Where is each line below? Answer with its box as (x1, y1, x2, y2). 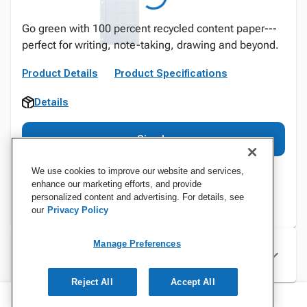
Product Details (22, 67, 98, 79)
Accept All (171, 277, 215, 287)
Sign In (136, 133, 171, 145)
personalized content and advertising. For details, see (32, 192, 244, 202)
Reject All (71, 277, 113, 287)
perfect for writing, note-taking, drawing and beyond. (22, 38, 279, 51)
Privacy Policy (47, 205, 108, 215)
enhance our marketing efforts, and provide (32, 179, 201, 189)
